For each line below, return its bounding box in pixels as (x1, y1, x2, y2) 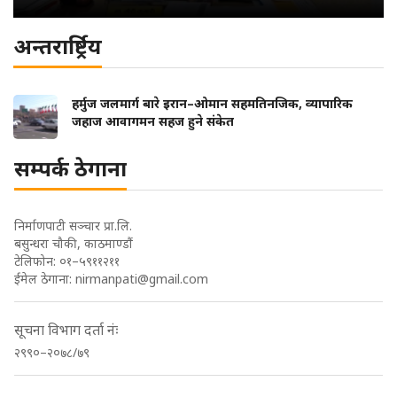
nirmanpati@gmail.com (75, 270, 208, 288)
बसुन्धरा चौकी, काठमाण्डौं (14, 235, 133, 253)
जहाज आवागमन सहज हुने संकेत (72, 113, 234, 130)
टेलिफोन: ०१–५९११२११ (14, 253, 120, 270)
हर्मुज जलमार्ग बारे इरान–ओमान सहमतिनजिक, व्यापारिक (72, 95, 353, 113)
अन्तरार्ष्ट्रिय (13, 31, 102, 61)
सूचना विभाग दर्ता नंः (14, 320, 118, 340)
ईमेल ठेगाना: (14, 270, 75, 288)
